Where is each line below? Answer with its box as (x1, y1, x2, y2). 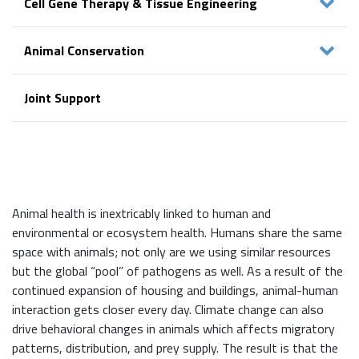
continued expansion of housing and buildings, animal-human (12, 280, 338, 301)
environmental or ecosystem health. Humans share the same (12, 223, 342, 243)
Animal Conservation (24, 41, 144, 60)
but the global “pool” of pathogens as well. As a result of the (12, 261, 343, 281)
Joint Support (24, 88, 101, 108)
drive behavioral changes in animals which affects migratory (12, 319, 335, 339)
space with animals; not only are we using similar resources (12, 242, 331, 262)
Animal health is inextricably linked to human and (12, 204, 271, 224)
